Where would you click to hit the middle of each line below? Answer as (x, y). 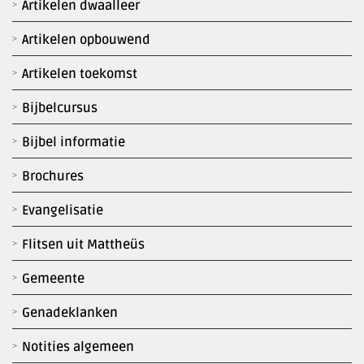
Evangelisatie (63, 211)
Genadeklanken (70, 313)
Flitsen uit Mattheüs (83, 245)
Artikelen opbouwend (86, 40)
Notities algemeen (78, 347)
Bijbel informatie (74, 143)
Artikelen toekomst (80, 74)
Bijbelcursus (60, 108)
